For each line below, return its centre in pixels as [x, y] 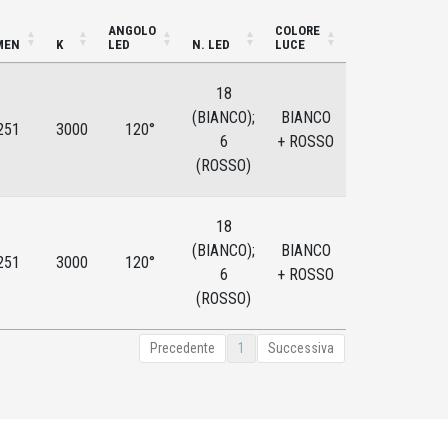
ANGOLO [132, 30]
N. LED [211, 44]
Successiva [301, 348]
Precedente [182, 348]
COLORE [297, 30]
